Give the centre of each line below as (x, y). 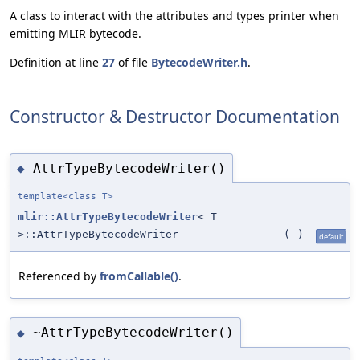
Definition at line (56, 63)
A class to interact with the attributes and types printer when (174, 16)
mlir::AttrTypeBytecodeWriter (108, 217)
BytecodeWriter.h (199, 63)
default (331, 237)
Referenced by (59, 276)
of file (133, 63)
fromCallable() (139, 276)
